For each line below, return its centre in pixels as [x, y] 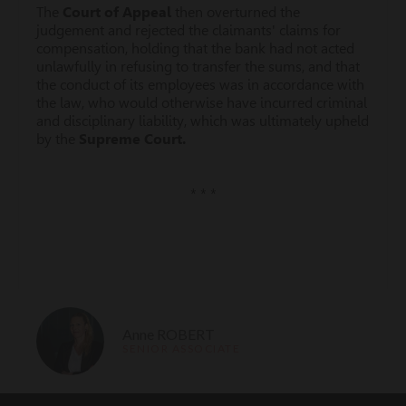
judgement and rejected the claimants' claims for [188, 30]
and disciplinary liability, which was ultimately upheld [203, 121]
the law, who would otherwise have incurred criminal [202, 103]
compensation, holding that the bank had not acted [195, 48]
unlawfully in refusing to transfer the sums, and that [198, 67]
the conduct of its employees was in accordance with [200, 85]
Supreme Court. [132, 139]
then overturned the [236, 12]
